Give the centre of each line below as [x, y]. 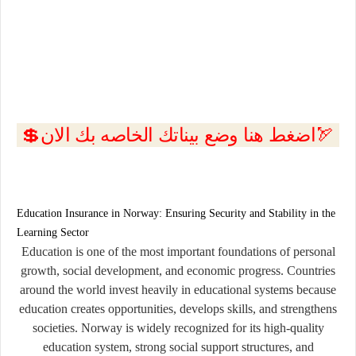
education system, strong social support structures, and [178, 346]
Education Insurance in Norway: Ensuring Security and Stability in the [176, 213]
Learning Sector [53, 232]
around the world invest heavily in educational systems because [178, 289]
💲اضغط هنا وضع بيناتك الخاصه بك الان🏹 [325, 134]
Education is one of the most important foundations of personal [178, 251]
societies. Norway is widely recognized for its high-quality [178, 327]
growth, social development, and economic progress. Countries [178, 270]
